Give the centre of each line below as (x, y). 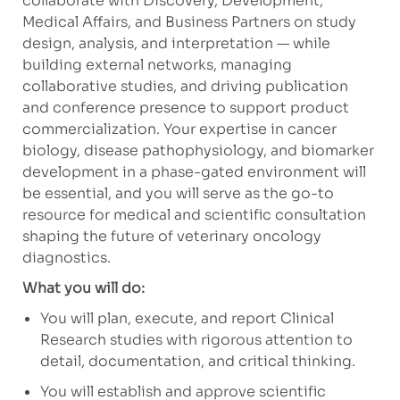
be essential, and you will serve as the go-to (178, 194)
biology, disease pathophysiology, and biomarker (198, 151)
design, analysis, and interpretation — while (176, 44)
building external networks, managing (157, 65)
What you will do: (83, 288)
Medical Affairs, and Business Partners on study (189, 22)
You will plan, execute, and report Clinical (187, 319)
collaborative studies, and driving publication (185, 87)
